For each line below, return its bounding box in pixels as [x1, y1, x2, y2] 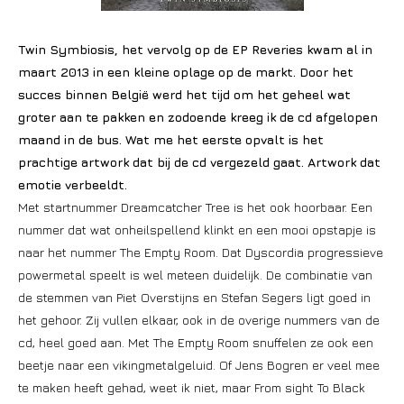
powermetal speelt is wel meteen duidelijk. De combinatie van [18, 267, 372, 282]
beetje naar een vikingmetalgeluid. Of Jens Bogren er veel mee [18, 357, 380, 372]
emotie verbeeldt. [18, 177, 127, 192]
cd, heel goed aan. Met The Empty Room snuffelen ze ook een [18, 335, 373, 350]
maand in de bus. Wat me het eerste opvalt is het [18, 132, 324, 147]
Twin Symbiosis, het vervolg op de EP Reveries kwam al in [18, 41, 372, 57]
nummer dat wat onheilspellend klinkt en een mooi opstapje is [18, 222, 376, 237]
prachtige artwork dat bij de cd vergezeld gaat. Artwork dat [18, 154, 381, 170]
